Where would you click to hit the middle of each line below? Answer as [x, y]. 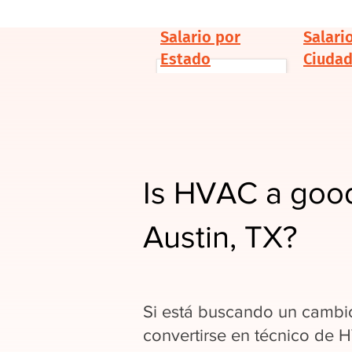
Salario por [200, 37]
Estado [185, 59]
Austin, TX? [220, 236]
